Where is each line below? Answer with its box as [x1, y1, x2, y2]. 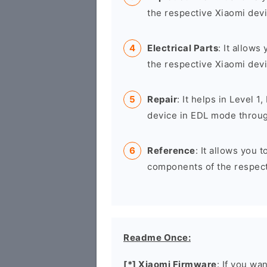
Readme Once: [123, 232, 191, 243]
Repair [147, 94, 177, 105]
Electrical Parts [147, 42, 218, 54]
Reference [147, 145, 195, 156]
